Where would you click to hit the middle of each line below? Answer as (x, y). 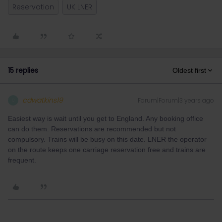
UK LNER (80, 7)
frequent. (23, 160)
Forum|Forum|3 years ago (176, 100)
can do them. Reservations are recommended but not (92, 129)
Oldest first (189, 70)
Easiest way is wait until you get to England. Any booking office (106, 118)
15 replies (23, 70)
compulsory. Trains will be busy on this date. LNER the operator (107, 139)
